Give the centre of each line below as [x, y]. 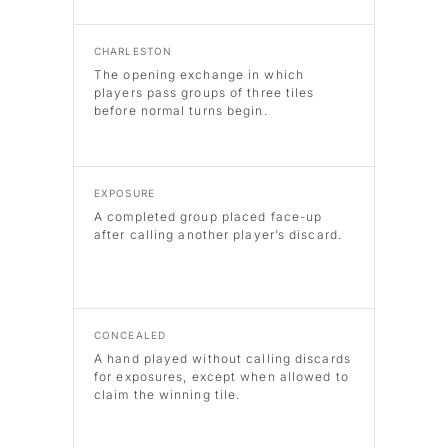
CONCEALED [130, 335]
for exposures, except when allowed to [221, 377]
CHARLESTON [133, 51]
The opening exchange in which [199, 75]
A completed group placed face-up [208, 217]
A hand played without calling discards [222, 359]
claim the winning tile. [167, 395]
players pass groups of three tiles [204, 93]
